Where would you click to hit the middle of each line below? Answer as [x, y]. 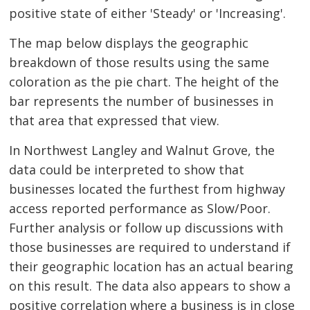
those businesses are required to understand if [150, 247]
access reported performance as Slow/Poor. [140, 208]
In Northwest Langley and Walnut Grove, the [142, 150]
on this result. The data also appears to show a [150, 285]
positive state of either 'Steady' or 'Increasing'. [148, 13]
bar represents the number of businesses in [142, 101]
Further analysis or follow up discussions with [146, 227]
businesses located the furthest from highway [147, 189]
